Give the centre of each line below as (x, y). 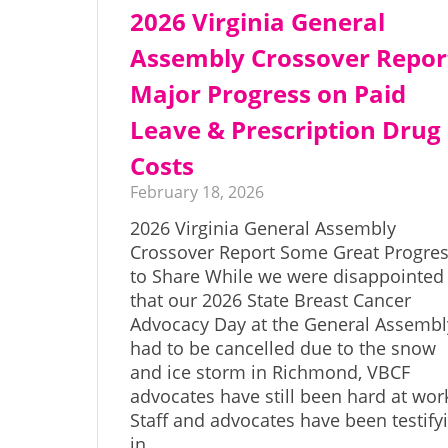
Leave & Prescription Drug (286, 130)
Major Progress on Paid (268, 94)
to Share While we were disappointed (287, 276)
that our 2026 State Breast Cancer (271, 300)
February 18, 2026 (197, 192)
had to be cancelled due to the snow (283, 348)
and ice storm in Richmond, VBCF (270, 372)
